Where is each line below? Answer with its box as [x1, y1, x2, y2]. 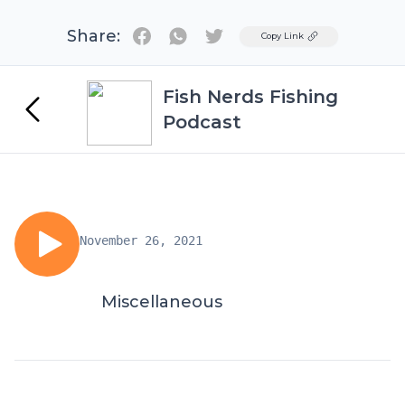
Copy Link [261, 31, 304, 41]
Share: [67, 26, 120, 46]
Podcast [163, 111, 241, 133]
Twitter [213, 26, 266, 43]
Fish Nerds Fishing [163, 86, 338, 108]
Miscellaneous [101, 292, 222, 312]
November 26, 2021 [80, 233, 202, 248]
